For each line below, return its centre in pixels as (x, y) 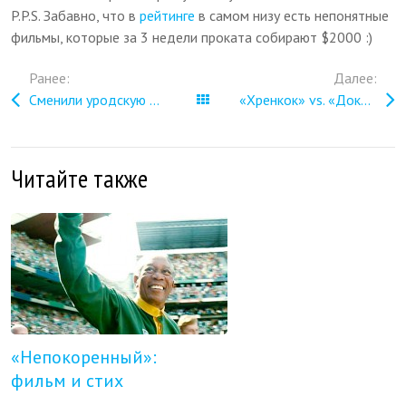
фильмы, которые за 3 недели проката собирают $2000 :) (192, 37)
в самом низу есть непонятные (292, 15)
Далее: (355, 77)
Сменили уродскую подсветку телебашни (155, 99)
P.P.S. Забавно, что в (76, 15)
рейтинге (168, 15)
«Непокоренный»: (84, 357)
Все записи (255, 99)
